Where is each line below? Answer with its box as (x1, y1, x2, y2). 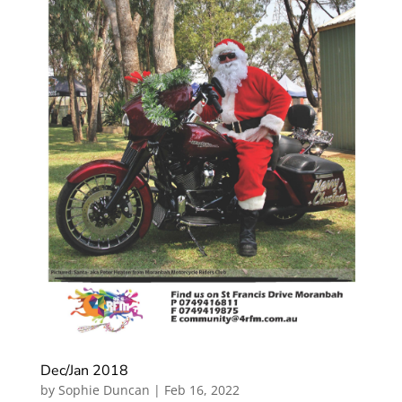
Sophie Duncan (57, 381, 150, 399)
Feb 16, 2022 (163, 381, 240, 399)
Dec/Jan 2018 (39, 361, 128, 381)
